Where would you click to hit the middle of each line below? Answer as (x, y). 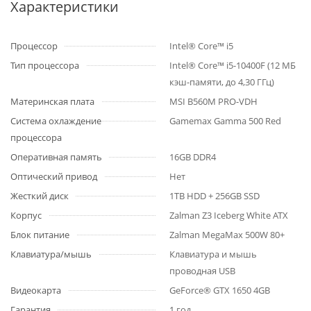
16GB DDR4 (193, 157)
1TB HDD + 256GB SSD (215, 196)
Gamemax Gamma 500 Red (225, 121)
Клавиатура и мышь (213, 254)
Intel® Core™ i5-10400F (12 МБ (233, 65)
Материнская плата (52, 101)
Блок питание (40, 235)
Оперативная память (56, 157)
